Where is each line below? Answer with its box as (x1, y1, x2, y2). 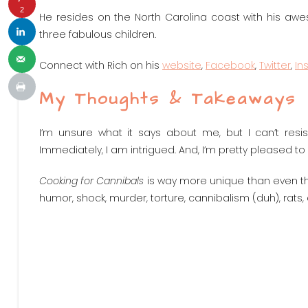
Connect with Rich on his (39, 58, 162, 72)
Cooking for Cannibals (39, 174, 144, 188)
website (162, 58, 201, 72)
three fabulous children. (39, 27, 159, 41)
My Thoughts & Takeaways (39, 87, 296, 111)
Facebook (206, 58, 255, 72)
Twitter (259, 58, 291, 72)
